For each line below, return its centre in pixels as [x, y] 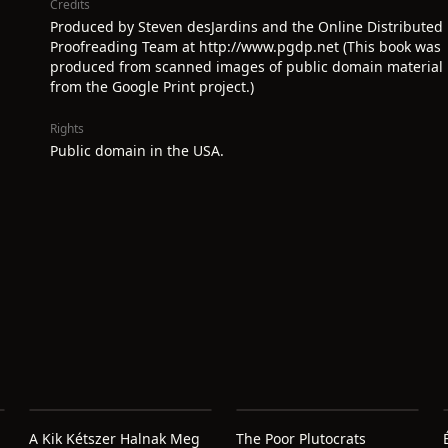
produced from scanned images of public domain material [246, 66]
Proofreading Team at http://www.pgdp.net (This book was [245, 46]
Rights [67, 128]
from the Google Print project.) [152, 86]
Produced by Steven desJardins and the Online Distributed [246, 26]
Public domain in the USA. [137, 150]
